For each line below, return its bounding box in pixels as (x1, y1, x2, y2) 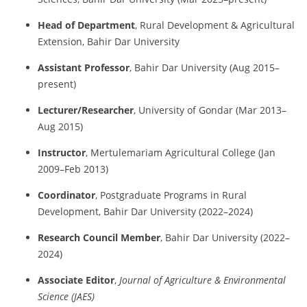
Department (77, 18, 135, 32)
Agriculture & (164, 273, 223, 286)
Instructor (38, 145, 86, 159)
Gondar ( (199, 103, 238, 116)
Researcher (82, 103, 134, 116)
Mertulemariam (90, 145, 165, 159)
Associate (38, 273, 86, 286)
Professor (84, 60, 130, 74)
